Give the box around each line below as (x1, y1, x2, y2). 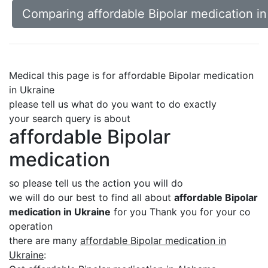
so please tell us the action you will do (9, 177, 183, 189)
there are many (9, 234, 80, 246)
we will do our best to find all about (9, 191, 174, 203)
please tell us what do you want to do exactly (9, 98, 217, 110)
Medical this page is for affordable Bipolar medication (9, 69, 254, 81)
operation (9, 220, 53, 232)
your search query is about (9, 112, 130, 124)
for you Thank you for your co (111, 206, 251, 218)
